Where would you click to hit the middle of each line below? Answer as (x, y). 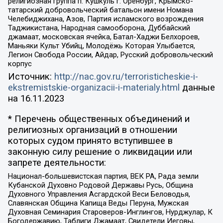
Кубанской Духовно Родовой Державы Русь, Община (100, 185)
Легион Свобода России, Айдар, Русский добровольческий (110, 55)
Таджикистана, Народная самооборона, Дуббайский (99, 28)
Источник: (31, 77)
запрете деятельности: (57, 163)
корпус (20, 64)
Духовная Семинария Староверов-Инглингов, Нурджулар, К (110, 212)
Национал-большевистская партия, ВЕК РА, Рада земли (103, 176)
